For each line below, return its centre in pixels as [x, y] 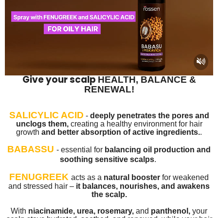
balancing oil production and [158, 150]
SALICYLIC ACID [46, 115]
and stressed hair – [42, 186]
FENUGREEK [40, 177]
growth [28, 132]
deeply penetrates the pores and [149, 116]
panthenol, [170, 211]
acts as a [87, 178]
